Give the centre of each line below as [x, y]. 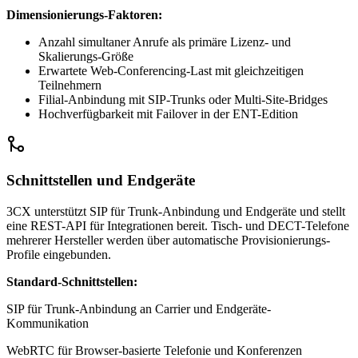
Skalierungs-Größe [86, 57]
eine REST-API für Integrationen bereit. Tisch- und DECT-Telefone [178, 225]
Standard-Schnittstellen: [72, 281]
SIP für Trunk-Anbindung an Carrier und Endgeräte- [139, 308]
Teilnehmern [70, 86]
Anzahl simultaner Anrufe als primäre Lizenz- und [165, 42]
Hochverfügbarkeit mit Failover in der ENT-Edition [168, 114]
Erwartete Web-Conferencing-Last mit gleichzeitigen [171, 71]
